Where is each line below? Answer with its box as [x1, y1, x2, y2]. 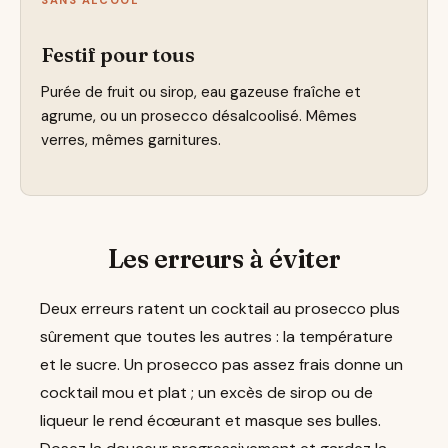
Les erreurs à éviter [107, 243, 341, 276]
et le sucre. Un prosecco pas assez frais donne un [40, 353, 403, 375]
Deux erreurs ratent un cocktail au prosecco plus [40, 297, 400, 319]
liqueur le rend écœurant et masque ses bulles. [40, 409, 381, 431]
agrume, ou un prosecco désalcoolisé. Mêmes [41, 106, 357, 127]
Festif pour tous [41, 41, 195, 67]
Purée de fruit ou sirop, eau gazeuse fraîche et [41, 82, 361, 103]
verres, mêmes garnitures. [41, 130, 221, 151]
